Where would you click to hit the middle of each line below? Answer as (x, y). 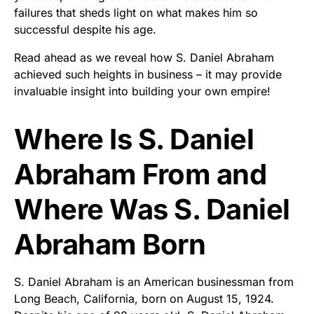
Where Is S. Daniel (134, 139)
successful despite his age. (85, 29)
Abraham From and (140, 174)
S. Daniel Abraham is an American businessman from (154, 281)
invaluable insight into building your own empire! (142, 91)
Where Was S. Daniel (152, 209)
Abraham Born (110, 244)
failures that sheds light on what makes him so (136, 12)
